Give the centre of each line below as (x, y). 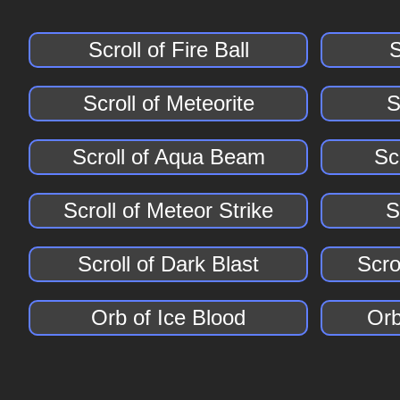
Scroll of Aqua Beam (168, 157)
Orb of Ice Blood (169, 317)
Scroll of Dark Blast (169, 264)
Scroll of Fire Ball (168, 50)
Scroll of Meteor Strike (169, 210)
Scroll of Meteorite (168, 103)
